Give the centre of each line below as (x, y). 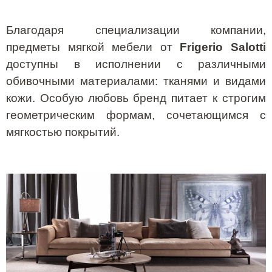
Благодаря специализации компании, (136, 30)
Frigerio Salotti (223, 47)
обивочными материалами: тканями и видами (136, 81)
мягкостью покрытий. (63, 132)
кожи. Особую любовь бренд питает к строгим (136, 98)
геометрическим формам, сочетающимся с (136, 115)
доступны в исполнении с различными (136, 64)
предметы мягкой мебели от (93, 47)
